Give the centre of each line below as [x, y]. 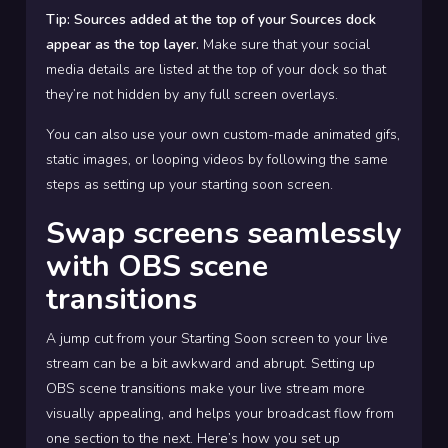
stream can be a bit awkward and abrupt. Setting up [210, 364]
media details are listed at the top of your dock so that [216, 70]
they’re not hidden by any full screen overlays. [192, 95]
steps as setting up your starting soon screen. [189, 185]
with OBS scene [157, 267]
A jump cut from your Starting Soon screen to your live [217, 339]
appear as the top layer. [124, 45]
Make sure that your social [286, 45]
